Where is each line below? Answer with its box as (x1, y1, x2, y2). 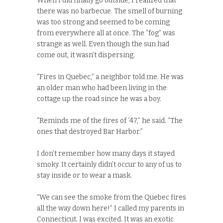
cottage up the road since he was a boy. (37, 95, 161, 104)
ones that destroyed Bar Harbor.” (37, 127, 143, 136)
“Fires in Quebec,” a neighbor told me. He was (37, 73, 184, 82)
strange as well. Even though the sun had (37, 40, 169, 49)
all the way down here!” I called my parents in (37, 204, 184, 213)
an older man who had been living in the (37, 84, 167, 93)
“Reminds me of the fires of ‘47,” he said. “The (37, 116, 183, 125)
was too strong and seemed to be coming (37, 18, 170, 27)
